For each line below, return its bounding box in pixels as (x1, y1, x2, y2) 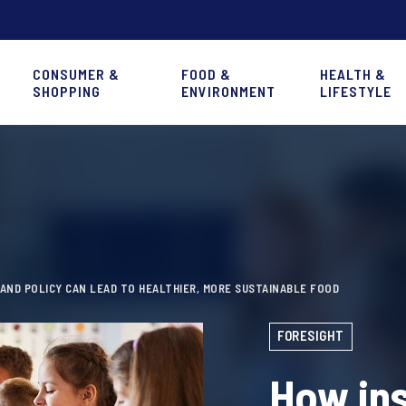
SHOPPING (33, 82, 101, 100)
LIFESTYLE (320, 82, 392, 100)
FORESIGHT (277, 327, 344, 343)
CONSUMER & (33, 64, 121, 82)
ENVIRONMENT (180, 82, 275, 100)
